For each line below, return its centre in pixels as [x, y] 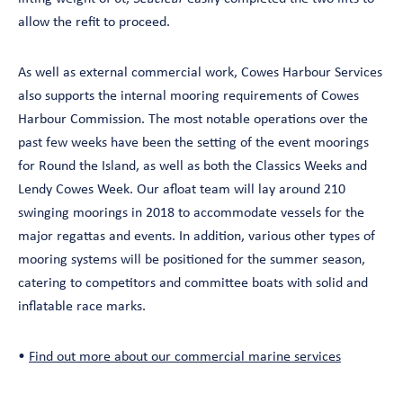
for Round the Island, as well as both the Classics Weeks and [193, 167]
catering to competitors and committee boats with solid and [193, 284]
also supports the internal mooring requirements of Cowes [188, 97]
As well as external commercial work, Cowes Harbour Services [200, 73]
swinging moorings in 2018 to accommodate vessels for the [191, 214]
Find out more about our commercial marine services [185, 358]
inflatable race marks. [82, 307]
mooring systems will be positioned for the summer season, [192, 260]
